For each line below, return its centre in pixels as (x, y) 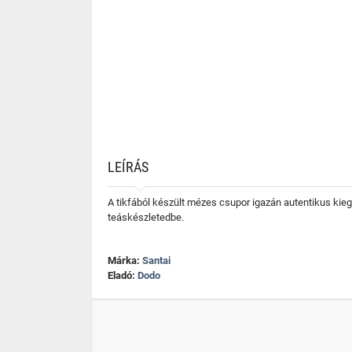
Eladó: (123, 275)
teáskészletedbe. (146, 217)
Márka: (125, 260)
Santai (156, 260)
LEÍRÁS (128, 167)
